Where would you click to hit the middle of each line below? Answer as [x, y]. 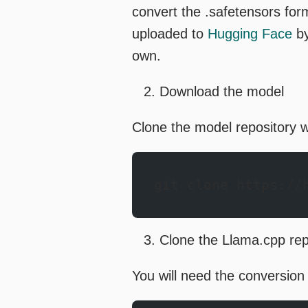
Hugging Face [250, 34]
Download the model [222, 92]
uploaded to [170, 34]
